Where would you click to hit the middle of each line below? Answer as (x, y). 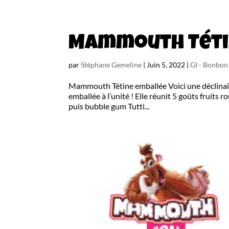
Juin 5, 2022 (166, 64)
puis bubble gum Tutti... (109, 106)
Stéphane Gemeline (111, 64)
